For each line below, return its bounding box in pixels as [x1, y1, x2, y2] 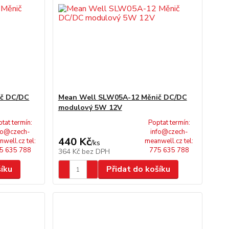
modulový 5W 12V [58, 103, 122, 112]
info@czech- [150, 127, 188, 136]
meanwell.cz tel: [145, 136, 194, 146]
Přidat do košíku [106, 164, 170, 175]
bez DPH [81, 147, 110, 156]
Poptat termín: [148, 118, 190, 127]
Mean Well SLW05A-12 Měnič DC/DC [58, 93, 187, 102]
